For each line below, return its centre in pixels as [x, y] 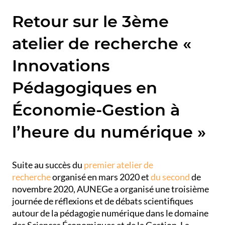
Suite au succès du [47, 165]
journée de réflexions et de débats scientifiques [103, 201]
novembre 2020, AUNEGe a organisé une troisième [111, 189]
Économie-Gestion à [96, 109]
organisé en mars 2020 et [100, 177]
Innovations [61, 65]
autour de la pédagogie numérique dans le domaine [110, 213]
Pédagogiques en [85, 87]
